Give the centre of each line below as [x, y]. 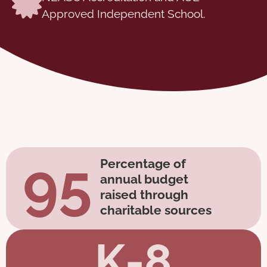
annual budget [145, 179]
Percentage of [143, 163]
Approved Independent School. [124, 13]
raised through [145, 194]
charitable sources [156, 210]
